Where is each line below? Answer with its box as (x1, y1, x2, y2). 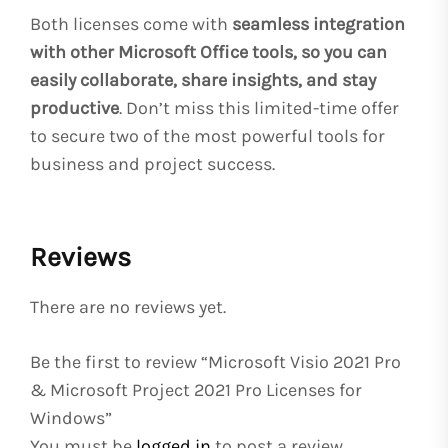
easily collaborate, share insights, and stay (30, 69, 376, 92)
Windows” (30, 407, 112, 430)
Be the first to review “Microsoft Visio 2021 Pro (30, 351, 401, 374)
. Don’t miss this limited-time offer (119, 97, 399, 120)
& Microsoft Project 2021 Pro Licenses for (30, 379, 362, 402)
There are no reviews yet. (30, 296, 226, 319)
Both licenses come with (30, 13, 232, 36)
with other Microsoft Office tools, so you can (30, 41, 387, 64)
